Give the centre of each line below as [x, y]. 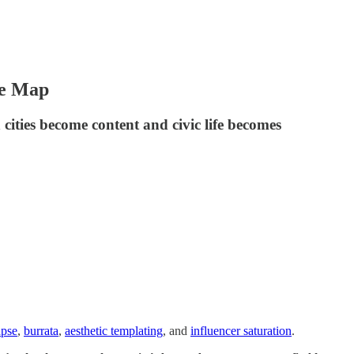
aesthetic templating [114, 330]
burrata [41, 330]
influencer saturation [241, 330]
